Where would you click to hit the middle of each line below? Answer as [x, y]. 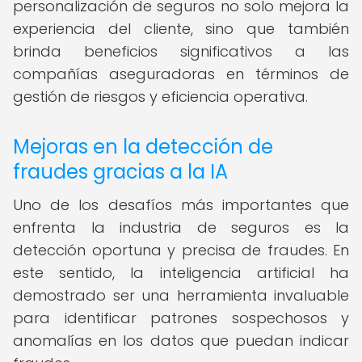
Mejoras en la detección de [143, 147]
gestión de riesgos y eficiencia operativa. [160, 97]
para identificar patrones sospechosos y [181, 318]
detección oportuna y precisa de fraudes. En [181, 250]
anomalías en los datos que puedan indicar [181, 341]
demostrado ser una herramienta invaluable [181, 295]
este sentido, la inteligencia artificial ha [181, 273]
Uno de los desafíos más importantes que [181, 205]
